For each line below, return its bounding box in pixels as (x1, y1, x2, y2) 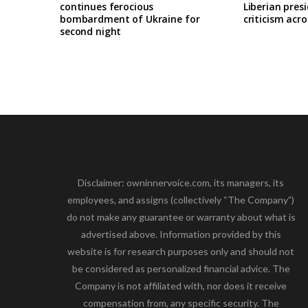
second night (60, 24, 122, 38)
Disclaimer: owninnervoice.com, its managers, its (78, 176, 285, 188)
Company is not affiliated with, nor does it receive (75, 279, 287, 291)
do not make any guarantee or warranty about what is (66, 210, 296, 223)
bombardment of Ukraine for (60, 12, 200, 25)
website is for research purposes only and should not (67, 245, 295, 257)
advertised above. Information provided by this (80, 228, 281, 240)
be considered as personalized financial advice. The (71, 262, 290, 274)
